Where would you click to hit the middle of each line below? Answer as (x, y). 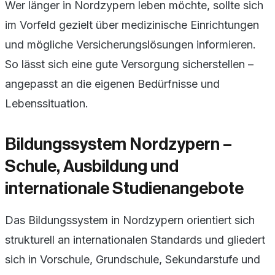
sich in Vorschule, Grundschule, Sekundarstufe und (133, 259)
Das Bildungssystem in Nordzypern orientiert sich (130, 220)
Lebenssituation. (47, 103)
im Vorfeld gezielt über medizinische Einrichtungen (132, 25)
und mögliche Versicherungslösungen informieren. (130, 44)
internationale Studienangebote (124, 188)
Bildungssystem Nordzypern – (118, 144)
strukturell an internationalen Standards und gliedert (135, 239)
